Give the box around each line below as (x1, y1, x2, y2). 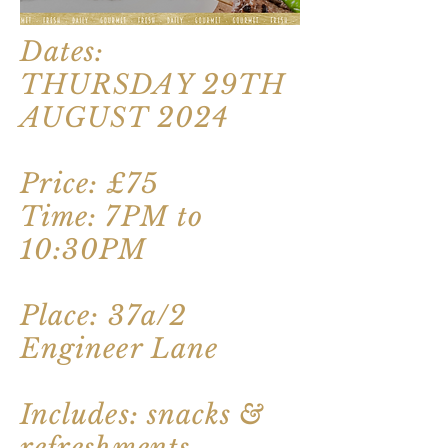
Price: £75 (20, 166, 158, 200)
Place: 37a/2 (20, 298, 187, 332)
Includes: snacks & (20, 397, 265, 431)
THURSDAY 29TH (20, 67, 287, 101)
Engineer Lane (20, 331, 219, 365)
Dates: (20, 34, 105, 68)
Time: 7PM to (20, 199, 203, 233)
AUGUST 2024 (20, 100, 229, 134)
